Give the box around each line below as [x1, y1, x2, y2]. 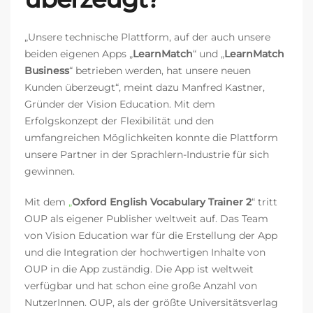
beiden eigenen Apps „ [24, 47, 133, 60]
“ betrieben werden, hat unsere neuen [69, 64, 251, 77]
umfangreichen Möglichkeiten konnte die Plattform [24, 131, 278, 144]
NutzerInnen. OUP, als [24, 296, 133, 309]
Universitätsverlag [189, 296, 278, 309]
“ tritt [252, 195, 277, 208]
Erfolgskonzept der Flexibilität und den [24, 114, 214, 127]
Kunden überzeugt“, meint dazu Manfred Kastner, [24, 80, 265, 94]
